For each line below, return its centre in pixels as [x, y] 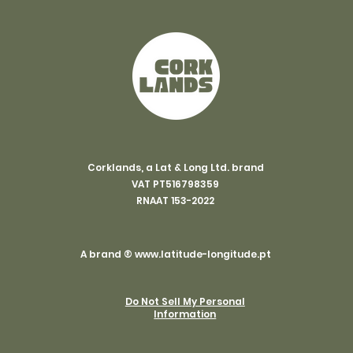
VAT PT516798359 [176, 184]
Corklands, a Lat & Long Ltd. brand [175, 167]
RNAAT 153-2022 [176, 201]
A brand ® [107, 254]
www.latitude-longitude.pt [203, 254]
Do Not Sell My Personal [185, 301]
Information [185, 314]
